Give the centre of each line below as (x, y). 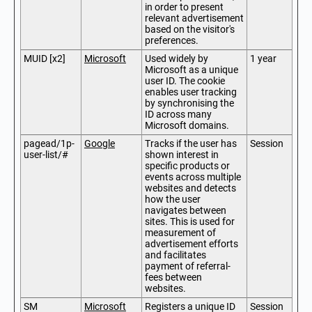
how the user (173, 199)
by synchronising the (189, 103)
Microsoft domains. (187, 125)
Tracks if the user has (191, 143)
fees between (173, 277)
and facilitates (175, 255)
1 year (263, 58)
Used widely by (177, 58)
